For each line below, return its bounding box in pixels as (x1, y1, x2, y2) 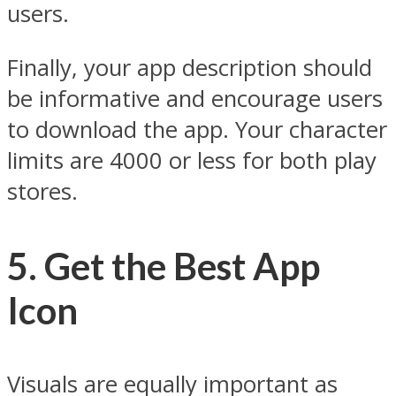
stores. (7, 176, 78, 208)
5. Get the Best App (7, 243, 320, 288)
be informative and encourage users (7, 83, 383, 115)
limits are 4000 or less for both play (7, 145, 377, 177)
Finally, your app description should (7, 52, 372, 84)
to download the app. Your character (7, 114, 387, 146)
